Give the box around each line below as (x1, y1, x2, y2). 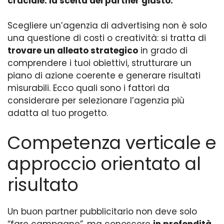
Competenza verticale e (7, 130, 216, 155)
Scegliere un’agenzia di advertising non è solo (7, 19, 207, 32)
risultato (7, 172, 78, 197)
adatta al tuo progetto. (7, 107, 108, 119)
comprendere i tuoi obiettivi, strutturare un (7, 57, 191, 69)
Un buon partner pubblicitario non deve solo (7, 205, 197, 217)
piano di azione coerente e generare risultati (7, 69, 200, 82)
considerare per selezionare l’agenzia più (7, 94, 184, 107)
